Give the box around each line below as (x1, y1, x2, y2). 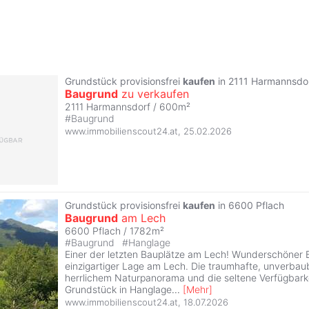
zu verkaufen (118, 86, 189, 101)
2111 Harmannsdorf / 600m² (65, 100, 190, 112)
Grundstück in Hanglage (65, 283, 172, 295)
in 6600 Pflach (215, 199, 284, 211)
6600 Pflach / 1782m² (65, 224, 164, 237)
